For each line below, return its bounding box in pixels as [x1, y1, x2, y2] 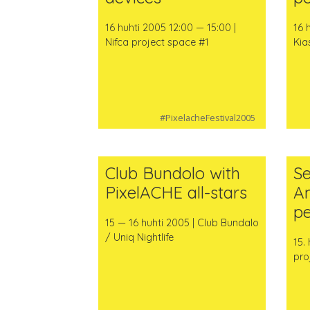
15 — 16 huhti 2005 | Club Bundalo [104, 217, 259, 230]
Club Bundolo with [104, 163, 240, 184]
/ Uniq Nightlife [104, 231, 174, 244]
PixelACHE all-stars [104, 182, 247, 203]
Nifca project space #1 [104, 35, 209, 48]
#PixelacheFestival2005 [160, 111, 256, 125]
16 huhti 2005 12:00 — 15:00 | [104, 21, 236, 34]
